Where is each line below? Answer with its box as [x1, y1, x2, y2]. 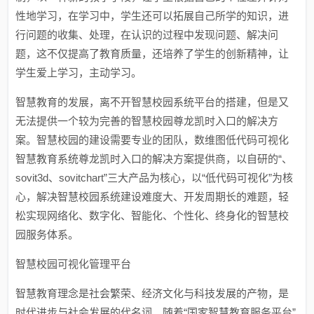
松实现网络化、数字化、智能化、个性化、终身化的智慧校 [15, 210, 289, 221]
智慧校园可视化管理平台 [15, 258, 132, 270]
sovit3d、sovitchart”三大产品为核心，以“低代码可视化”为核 [15, 172, 294, 184]
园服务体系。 [15, 228, 79, 240]
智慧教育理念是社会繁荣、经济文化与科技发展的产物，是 [15, 287, 289, 299]
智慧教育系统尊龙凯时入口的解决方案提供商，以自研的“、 [15, 153, 293, 165]
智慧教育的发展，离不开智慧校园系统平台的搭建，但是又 [15, 96, 289, 108]
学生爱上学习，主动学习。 [15, 67, 142, 78]
